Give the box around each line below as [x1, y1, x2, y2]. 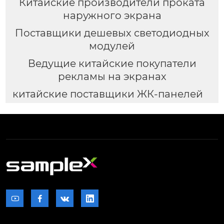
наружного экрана [62, 9, 161, 22]
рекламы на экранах [57, 70, 166, 83]
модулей [89, 40, 135, 52]
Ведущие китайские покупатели [27, 57, 196, 70]
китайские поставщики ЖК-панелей [12, 88, 203, 100]
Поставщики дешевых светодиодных [14, 27, 209, 39]
